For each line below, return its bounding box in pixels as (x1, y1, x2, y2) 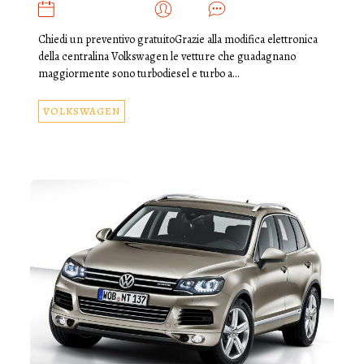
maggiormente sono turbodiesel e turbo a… (37, 65, 239, 81)
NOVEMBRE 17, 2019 (57, 3, 154, 16)
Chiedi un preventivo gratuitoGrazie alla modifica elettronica (37, 31, 318, 47)
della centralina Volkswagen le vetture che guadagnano (37, 48, 296, 64)
